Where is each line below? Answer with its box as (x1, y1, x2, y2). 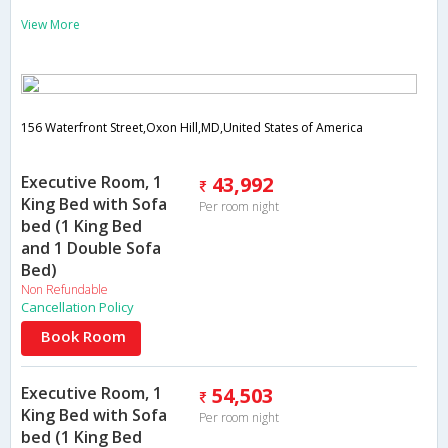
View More (21, 16, 80, 34)
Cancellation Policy (21, 298, 134, 317)
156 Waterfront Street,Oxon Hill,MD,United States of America (21, 119, 363, 137)
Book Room (41, 326, 126, 347)
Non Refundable (21, 281, 108, 299)
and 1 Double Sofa (21, 237, 161, 260)
